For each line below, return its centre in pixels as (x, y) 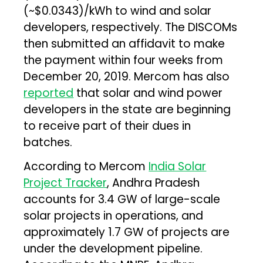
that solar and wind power (148, 93)
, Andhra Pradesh (154, 183)
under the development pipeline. (113, 248)
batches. (48, 142)
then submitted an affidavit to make (124, 43)
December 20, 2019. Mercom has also (127, 76)
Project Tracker (65, 183)
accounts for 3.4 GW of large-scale (122, 199)
